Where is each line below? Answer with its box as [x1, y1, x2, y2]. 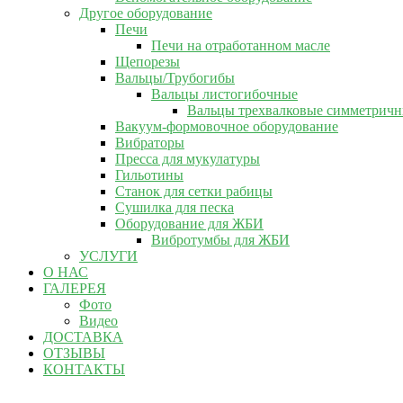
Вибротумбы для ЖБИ [151, 232, 290, 247]
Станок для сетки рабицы [115, 184, 273, 199]
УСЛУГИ [79, 248, 138, 264]
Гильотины [115, 167, 184, 183]
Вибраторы [115, 135, 184, 150]
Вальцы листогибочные [151, 86, 298, 102]
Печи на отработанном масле [151, 38, 330, 53]
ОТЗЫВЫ [43, 345, 105, 361]
